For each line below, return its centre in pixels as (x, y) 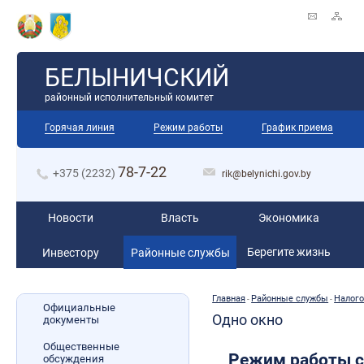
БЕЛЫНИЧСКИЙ (136, 77)
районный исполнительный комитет (129, 97)
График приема (298, 127)
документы (71, 319)
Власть (180, 217)
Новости (71, 217)
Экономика (289, 217)
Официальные (79, 307)
